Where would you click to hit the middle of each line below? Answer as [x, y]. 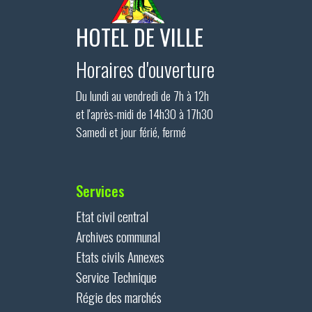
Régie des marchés [119, 297]
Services [100, 190]
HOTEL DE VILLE [140, 36]
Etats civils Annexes [120, 256]
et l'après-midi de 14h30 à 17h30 [145, 113]
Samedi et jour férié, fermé [131, 131]
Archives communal [118, 236]
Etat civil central [112, 216]
